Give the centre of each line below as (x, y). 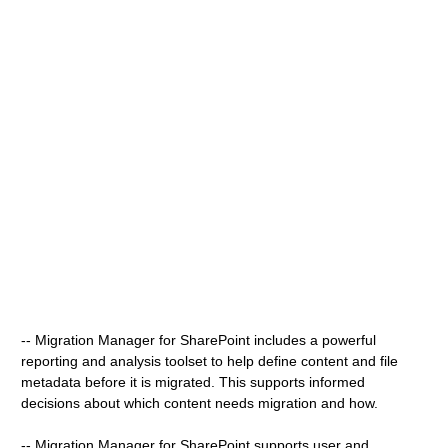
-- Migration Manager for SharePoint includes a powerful (199, 340)
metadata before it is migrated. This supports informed (193, 382)
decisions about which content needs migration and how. (200, 403)
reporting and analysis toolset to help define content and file (210, 361)
